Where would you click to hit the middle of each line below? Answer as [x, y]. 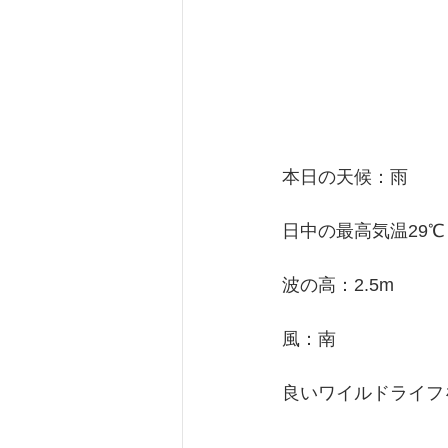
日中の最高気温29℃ [363, 231]
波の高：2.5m [338, 285]
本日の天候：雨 [345, 177]
